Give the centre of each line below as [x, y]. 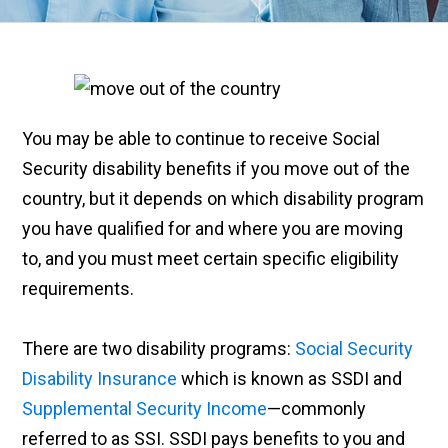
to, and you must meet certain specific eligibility [211, 259]
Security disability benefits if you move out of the [216, 169]
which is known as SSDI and [290, 379]
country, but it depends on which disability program [223, 199]
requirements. [78, 289]
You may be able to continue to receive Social [201, 139]
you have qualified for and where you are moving [213, 229]
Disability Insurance [100, 379]
